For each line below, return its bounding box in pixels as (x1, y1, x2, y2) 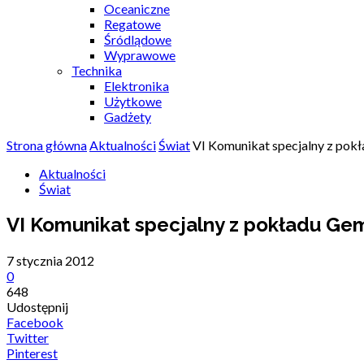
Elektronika (104, 78, 169, 93)
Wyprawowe (104, 47, 175, 63)
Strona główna (6, 137, 87, 153)
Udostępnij (6, 298, 68, 314)
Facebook (6, 314, 63, 330)
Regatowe (104, 16, 161, 32)
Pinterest (6, 344, 58, 361)
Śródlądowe (104, 32, 171, 47)
